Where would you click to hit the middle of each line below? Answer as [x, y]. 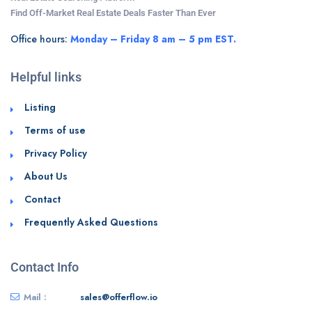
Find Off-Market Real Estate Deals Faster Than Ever [113, 13]
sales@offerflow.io [119, 297]
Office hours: [40, 39]
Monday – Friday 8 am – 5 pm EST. [153, 39]
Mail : [35, 297]
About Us [46, 176]
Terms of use [55, 130]
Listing [40, 107]
